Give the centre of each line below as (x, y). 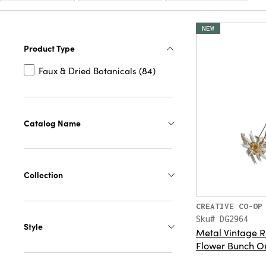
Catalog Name (52, 123)
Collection (43, 175)
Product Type (49, 48)
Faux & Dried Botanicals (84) (97, 71)
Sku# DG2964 (222, 219)
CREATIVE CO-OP (229, 206)
